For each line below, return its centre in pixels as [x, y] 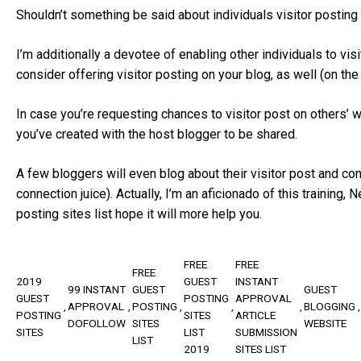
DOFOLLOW [97, 324]
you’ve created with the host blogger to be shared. [157, 134]
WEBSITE [325, 324]
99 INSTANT [97, 290]
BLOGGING [330, 307]
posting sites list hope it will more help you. [139, 214]
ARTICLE [255, 315]
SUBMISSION [266, 332]
